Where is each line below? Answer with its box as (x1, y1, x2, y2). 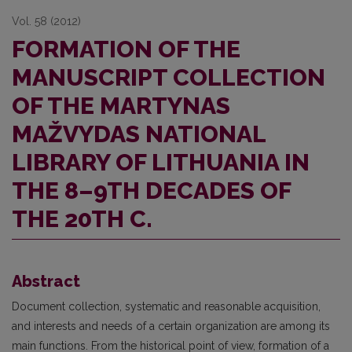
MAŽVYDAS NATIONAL (12, 120, 266, 148)
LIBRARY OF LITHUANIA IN (12, 148, 310, 176)
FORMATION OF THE (12, 35, 240, 63)
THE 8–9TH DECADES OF (12, 177, 291, 204)
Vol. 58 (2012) (12, 15, 81, 27)
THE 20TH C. (12, 205, 152, 233)
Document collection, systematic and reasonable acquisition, (12, 300, 321, 313)
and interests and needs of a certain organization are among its (12, 320, 330, 332)
